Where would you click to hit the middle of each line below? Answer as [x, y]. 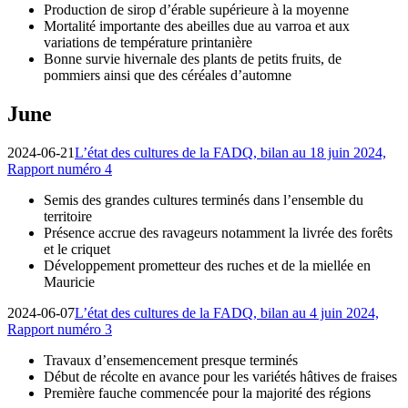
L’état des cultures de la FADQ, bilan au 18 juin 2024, [230, 152]
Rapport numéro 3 [60, 329]
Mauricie [69, 281]
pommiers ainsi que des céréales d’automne [168, 75]
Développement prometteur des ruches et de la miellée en [207, 265]
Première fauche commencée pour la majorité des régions [207, 393]
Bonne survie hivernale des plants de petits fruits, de [193, 58]
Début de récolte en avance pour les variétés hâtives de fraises [220, 376]
